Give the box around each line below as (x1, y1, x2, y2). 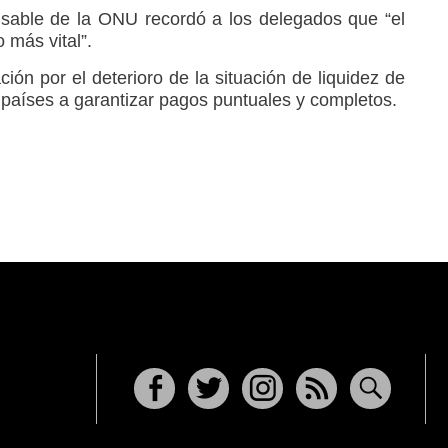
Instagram (242, 408, 304, 425)
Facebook (134, 408, 196, 425)
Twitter (188, 408, 233, 425)
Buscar (350, 408, 394, 425)
